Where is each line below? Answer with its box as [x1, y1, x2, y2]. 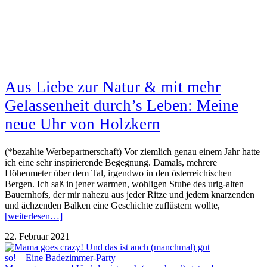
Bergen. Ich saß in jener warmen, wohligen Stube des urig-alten [5, 179, 244, 190]
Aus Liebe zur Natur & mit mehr [5, 77, 221, 96]
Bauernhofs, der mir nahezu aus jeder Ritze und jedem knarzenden [5, 190, 254, 200]
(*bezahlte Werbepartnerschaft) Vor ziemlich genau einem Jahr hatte [5, 147, 260, 157]
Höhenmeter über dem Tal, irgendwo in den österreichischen [5, 168, 232, 179]
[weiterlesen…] [5, 211, 63, 222]
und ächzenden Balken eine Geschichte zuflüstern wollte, [5, 200, 220, 211]
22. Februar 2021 [5, 231, 70, 242]
